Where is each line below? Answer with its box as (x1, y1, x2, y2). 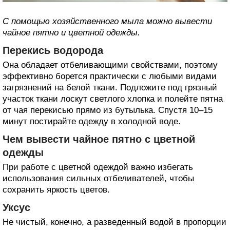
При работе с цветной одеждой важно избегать (3, 162, 193, 172)
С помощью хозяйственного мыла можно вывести (3, 16, 212, 27)
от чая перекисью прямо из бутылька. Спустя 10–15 (3, 105, 213, 116)
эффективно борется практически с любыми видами (3, 71, 217, 82)
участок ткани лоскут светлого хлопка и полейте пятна (3, 94, 223, 104)
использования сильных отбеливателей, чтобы (3, 174, 194, 184)
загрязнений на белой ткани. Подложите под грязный (3, 83, 217, 93)
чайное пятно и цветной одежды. (3, 28, 140, 38)
